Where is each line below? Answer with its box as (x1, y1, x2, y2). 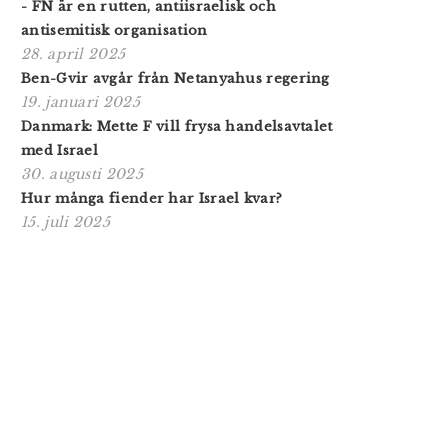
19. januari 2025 (21, 92, 140, 111)
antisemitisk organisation (21, 21, 208, 39)
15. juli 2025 (21, 212, 110, 231)
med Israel (21, 141, 98, 159)
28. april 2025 (21, 44, 126, 63)
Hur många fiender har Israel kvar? (21, 189, 283, 207)
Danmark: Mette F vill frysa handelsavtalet (21, 117, 333, 135)
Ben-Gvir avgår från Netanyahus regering (21, 69, 330, 87)
